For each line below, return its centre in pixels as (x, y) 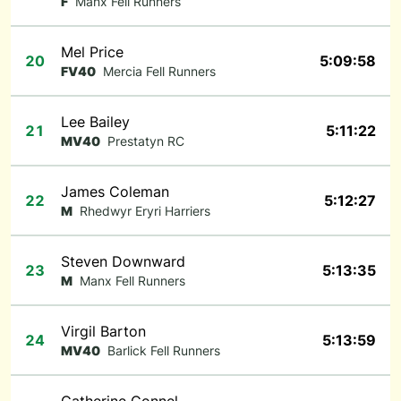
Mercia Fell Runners (159, 71)
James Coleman (115, 192)
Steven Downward (123, 261)
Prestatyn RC (146, 141)
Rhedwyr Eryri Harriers (145, 211)
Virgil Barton (103, 331)
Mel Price (92, 52)
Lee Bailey (95, 122)
